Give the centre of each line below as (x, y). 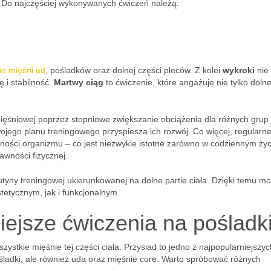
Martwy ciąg (79, 82)
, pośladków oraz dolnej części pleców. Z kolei (134, 70)
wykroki (239, 70)
